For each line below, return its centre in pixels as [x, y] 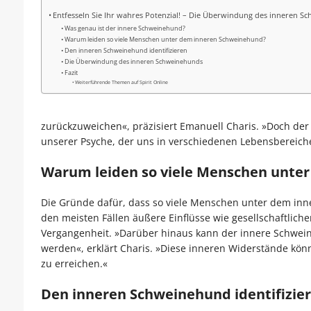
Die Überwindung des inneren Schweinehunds [134, 62]
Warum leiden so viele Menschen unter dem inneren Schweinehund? [166, 40]
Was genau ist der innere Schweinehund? [125, 28]
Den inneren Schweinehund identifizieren [126, 51]
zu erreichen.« [74, 264]
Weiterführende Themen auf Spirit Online [122, 82]
